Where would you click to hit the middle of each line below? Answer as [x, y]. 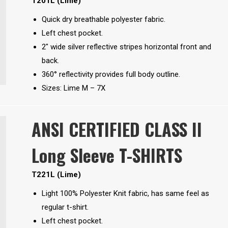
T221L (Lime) [56, 175]
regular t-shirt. [65, 207]
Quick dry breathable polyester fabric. [103, 20]
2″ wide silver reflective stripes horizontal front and [126, 47]
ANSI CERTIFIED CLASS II [117, 129]
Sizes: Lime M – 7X [73, 88]
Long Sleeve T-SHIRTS [107, 155]
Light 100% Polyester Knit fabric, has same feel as [125, 194]
